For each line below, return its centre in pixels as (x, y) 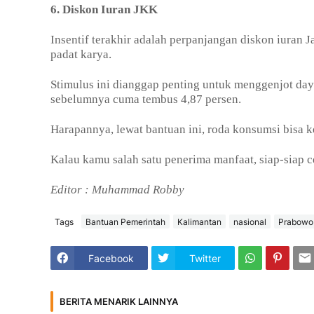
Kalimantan (199, 221)
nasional (250, 221)
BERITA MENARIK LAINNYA (119, 301)
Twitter (205, 258)
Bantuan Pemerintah (125, 221)
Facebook (111, 258)
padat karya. (81, 55)
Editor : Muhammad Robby (117, 190)
